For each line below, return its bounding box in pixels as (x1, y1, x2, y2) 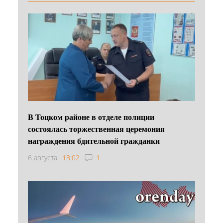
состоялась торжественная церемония (28, 122, 165, 134)
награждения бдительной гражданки (28, 134, 160, 146)
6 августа (28, 152, 57, 162)
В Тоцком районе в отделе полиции (28, 111, 154, 122)
